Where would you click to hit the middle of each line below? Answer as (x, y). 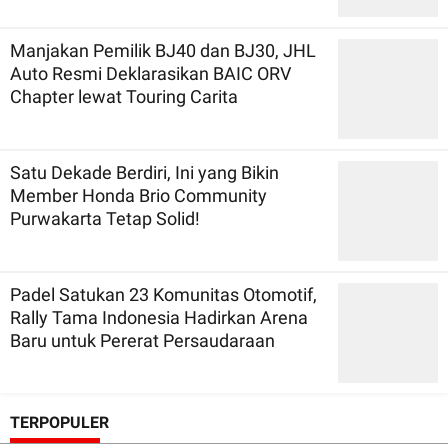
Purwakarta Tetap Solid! (105, 218)
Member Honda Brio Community (138, 195)
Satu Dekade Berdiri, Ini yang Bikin (144, 172)
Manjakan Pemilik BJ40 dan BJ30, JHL (163, 50)
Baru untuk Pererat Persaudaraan (142, 340)
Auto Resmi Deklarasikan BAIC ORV (150, 73)
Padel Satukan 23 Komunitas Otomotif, (163, 294)
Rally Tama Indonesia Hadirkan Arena (159, 317)
